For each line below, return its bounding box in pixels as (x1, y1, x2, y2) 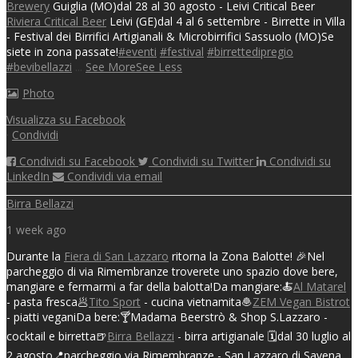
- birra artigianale (174, 328, 268, 344)
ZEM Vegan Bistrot (253, 293, 350, 309)
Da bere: (76, 308, 120, 324)
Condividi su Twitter (152, 153, 253, 169)
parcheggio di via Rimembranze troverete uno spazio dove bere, (6, 263, 338, 279)
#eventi (118, 43, 157, 59)
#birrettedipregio (207, 43, 293, 59)
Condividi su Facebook (19, 153, 135, 169)
